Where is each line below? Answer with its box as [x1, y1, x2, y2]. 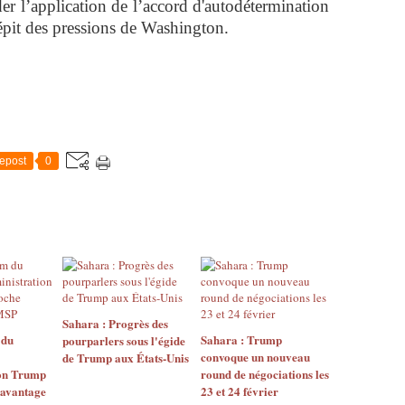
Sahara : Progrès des [62, 315, 168, 332]
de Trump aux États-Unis [62, 349, 189, 366]
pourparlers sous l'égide [62, 332, 185, 349]
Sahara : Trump [200, 331, 282, 348]
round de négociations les [200, 365, 329, 382]
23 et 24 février [200, 382, 278, 400]
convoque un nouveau [200, 348, 310, 365]
